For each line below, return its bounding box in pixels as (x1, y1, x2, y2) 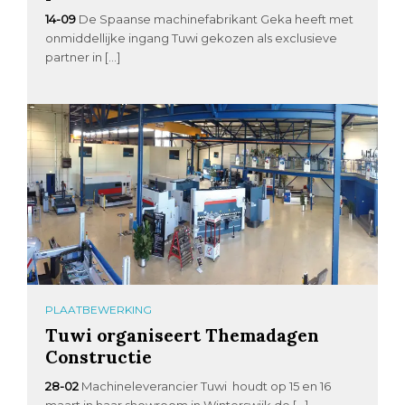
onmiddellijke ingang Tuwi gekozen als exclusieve (45, 30, 338, 45)
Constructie (45, 344, 153, 368)
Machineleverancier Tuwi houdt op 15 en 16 (81, 378, 332, 393)
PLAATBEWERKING (45, 302, 153, 316)
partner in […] (45, 49, 121, 64)
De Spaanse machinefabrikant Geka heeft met (79, 11, 354, 26)
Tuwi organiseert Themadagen (45, 323, 320, 346)
